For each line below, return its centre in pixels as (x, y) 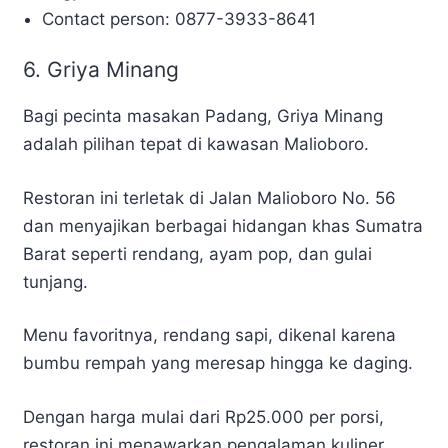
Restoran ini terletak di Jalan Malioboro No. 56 (209, 197)
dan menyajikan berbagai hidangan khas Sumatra (223, 225)
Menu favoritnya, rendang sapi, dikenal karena (209, 335)
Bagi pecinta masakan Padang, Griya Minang (203, 116)
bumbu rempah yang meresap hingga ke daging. (218, 363)
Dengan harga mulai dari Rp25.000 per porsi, (203, 416)
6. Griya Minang (101, 70)
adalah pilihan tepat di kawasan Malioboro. (196, 144)
